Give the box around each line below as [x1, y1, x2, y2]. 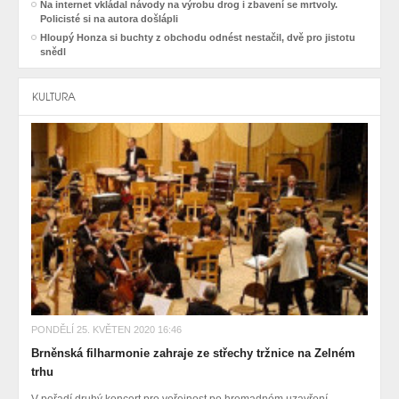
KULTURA [32, 90, 76, 104]
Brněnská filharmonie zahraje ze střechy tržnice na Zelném [31, 346, 355, 361]
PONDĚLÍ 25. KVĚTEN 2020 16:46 [31, 324, 182, 336]
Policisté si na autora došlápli [40, 13, 178, 25]
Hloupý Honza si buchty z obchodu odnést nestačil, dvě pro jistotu [40, 32, 355, 44]
